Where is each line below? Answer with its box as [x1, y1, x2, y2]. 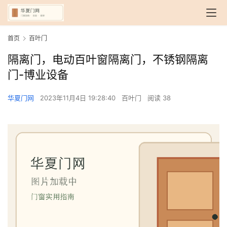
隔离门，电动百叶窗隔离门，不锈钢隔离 [8, 53, 208, 66]
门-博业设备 [8, 68, 68, 82]
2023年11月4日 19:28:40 [40, 94, 118, 102]
